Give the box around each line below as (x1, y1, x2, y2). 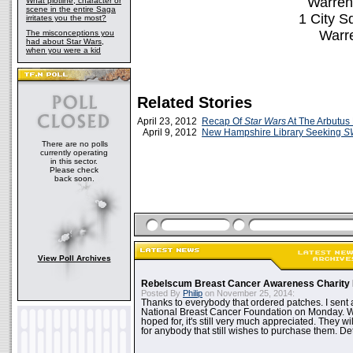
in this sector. (50, 157, 98, 165)
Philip (183, 288, 203, 298)
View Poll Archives (37, 254, 111, 262)
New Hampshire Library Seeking (202, 127, 344, 138)
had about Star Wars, (26, 37, 104, 46)
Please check (50, 165, 98, 174)
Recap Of (202, 116, 244, 127)
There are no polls (41, 139, 108, 148)
